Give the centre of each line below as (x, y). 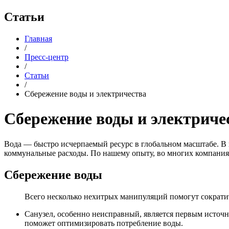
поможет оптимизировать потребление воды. (104, 223)
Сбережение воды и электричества (85, 94)
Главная (38, 38)
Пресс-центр (47, 57)
